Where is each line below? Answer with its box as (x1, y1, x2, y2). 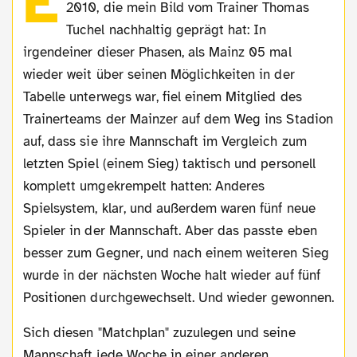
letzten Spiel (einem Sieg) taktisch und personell (23, 155, 316, 172)
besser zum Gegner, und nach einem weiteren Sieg (23, 244, 329, 261)
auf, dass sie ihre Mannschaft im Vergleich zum (23, 132, 307, 150)
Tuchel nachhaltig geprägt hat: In (66, 21, 267, 38)
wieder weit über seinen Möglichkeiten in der (23, 65, 295, 83)
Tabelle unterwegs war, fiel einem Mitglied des (23, 88, 302, 105)
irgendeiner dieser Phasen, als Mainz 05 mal (23, 43, 292, 61)
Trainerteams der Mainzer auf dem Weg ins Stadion (23, 110, 333, 127)
